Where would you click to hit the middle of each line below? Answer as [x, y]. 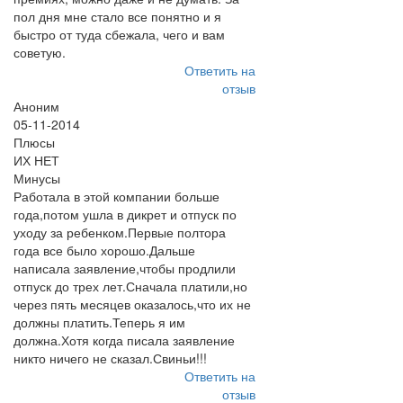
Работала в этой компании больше [116, 196]
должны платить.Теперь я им [99, 322]
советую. [40, 52]
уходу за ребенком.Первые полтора [120, 232]
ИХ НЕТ [36, 160]
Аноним [36, 106]
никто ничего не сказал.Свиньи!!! [110, 358]
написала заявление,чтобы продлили [125, 268]
